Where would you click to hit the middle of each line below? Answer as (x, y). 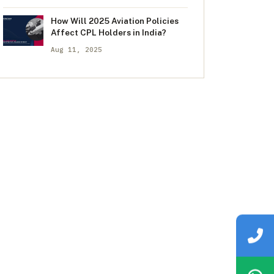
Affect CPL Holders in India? (109, 32)
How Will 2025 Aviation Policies (115, 21)
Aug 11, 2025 (76, 50)
